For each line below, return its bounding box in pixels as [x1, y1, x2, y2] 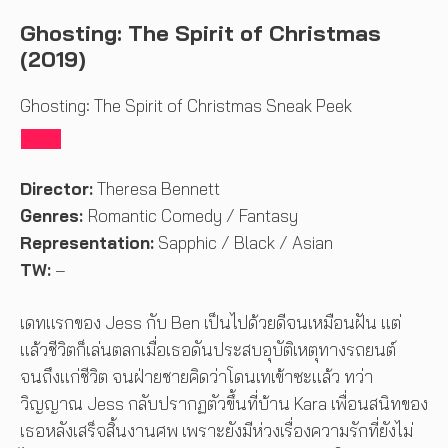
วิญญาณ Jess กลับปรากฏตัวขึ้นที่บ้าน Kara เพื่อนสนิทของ [20, 392, 428, 414]
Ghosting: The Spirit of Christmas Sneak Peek [20, 94, 352, 116]
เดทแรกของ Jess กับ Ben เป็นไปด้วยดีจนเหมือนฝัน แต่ [20, 311, 401, 333]
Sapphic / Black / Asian [154, 232, 337, 254]
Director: [20, 178, 93, 200]
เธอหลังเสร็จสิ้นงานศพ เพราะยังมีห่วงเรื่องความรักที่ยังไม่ [20, 419, 413, 441]
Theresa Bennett [93, 178, 220, 200]
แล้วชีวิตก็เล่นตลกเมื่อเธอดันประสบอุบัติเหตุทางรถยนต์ [20, 338, 396, 360]
